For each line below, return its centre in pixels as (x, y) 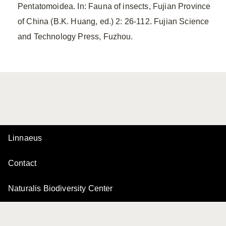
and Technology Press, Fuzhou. (75, 37)
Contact (22, 163)
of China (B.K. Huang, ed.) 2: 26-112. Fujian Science (114, 21)
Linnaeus (25, 138)
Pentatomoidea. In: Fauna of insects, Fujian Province (114, 6)
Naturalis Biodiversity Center (61, 188)
